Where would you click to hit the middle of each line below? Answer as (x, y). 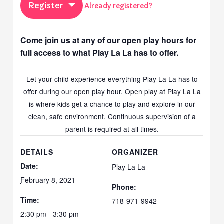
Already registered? (119, 6)
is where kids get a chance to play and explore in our (112, 104)
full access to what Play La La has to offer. (100, 52)
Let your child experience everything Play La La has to (112, 79)
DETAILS (37, 152)
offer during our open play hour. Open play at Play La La (112, 91)
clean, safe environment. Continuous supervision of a (112, 116)
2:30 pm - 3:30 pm (50, 214)
